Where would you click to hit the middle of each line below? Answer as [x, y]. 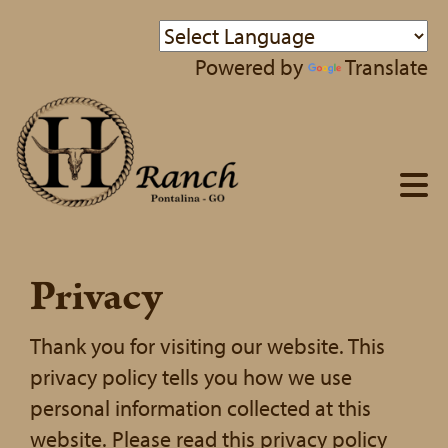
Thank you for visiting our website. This [207, 346]
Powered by [251, 67]
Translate [386, 67]
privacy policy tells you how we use [191, 377]
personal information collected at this [200, 408]
